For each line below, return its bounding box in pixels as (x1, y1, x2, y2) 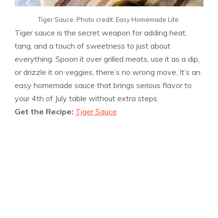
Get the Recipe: (15, 107, 75, 117)
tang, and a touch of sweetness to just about (15, 41, 170, 51)
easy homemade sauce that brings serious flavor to (15, 80, 192, 91)
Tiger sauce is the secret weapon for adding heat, (15, 28, 187, 38)
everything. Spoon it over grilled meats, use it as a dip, (15, 54, 200, 64)
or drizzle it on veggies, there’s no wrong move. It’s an (15, 67, 200, 77)
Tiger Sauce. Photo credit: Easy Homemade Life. (38, 16, 180, 24)
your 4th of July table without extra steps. (15, 93, 159, 104)
